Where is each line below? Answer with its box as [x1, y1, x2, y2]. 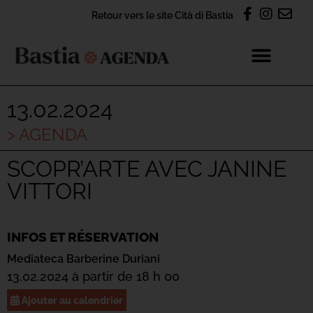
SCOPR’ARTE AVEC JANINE [7, 156, 286, 182]
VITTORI [7, 178, 92, 204]
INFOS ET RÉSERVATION [7, 229, 159, 245]
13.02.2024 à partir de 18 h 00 [7, 269, 180, 284]
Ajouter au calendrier [20, 294, 123, 306]
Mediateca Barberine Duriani [7, 252, 160, 265]
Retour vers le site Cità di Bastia [92, 9, 233, 21]
